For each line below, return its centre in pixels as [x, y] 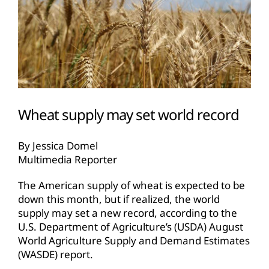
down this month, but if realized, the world [119, 199]
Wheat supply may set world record [128, 115]
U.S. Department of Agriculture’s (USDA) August [131, 226]
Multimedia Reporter [68, 159]
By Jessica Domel [58, 145]
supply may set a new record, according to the [128, 213]
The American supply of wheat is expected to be [131, 185]
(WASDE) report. [56, 254]
